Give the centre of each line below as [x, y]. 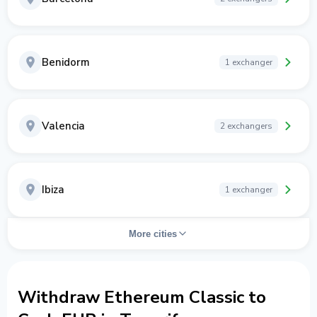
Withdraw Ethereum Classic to [142, 297]
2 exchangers [246, 126]
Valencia [63, 126]
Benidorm [66, 62]
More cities [153, 234]
